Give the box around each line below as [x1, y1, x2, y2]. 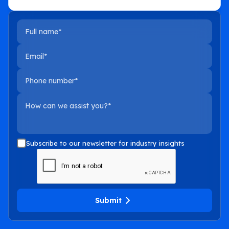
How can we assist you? [16, 94, 110, 104]
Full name [16, 20, 55, 31]
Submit [95, 196, 122, 205]
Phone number [16, 69, 73, 80]
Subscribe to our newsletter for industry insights [26, 139, 185, 148]
